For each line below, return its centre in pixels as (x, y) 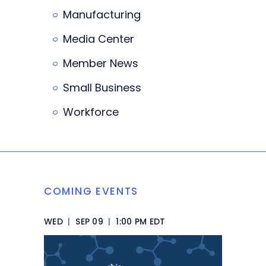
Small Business (102, 88)
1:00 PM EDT (140, 222)
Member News (101, 64)
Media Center (99, 39)
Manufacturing (102, 15)
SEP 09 (89, 222)
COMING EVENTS (91, 191)
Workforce (91, 112)
